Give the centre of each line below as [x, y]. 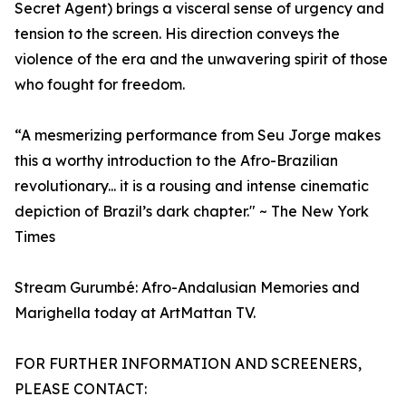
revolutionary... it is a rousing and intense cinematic [192, 186]
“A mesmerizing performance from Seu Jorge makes [198, 135]
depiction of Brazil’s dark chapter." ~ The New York [192, 212]
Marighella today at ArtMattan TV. [135, 313]
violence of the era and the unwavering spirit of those [201, 59]
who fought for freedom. [100, 85]
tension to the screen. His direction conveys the [177, 34]
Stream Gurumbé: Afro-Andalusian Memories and [187, 288]
